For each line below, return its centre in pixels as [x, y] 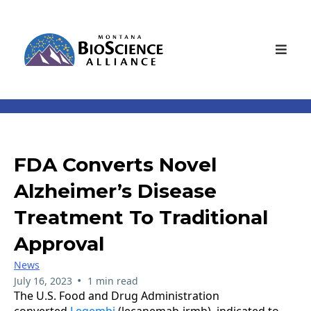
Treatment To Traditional [141, 218]
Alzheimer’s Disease [115, 191]
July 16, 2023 [43, 281]
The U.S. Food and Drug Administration [117, 296]
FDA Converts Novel [115, 165]
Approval [59, 244]
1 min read [112, 281]
